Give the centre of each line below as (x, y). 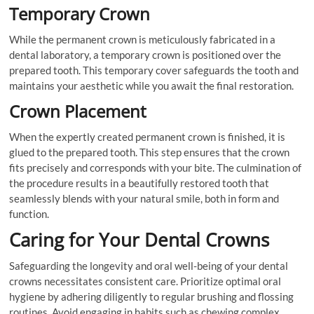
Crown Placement (78, 111)
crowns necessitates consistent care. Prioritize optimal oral (145, 281)
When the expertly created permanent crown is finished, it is (148, 137)
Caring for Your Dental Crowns (139, 240)
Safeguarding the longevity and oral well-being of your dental (149, 266)
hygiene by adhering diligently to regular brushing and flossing (152, 297)
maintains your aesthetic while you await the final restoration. (152, 86)
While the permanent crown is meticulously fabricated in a (143, 40)
